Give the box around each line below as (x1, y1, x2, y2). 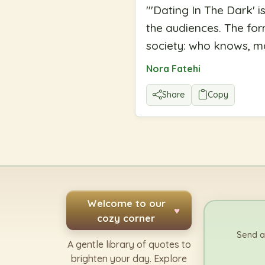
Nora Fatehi (146, 62, 201, 75)
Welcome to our (86, 196, 166, 209)
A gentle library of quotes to (67, 238, 191, 251)
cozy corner (97, 211, 155, 224)
